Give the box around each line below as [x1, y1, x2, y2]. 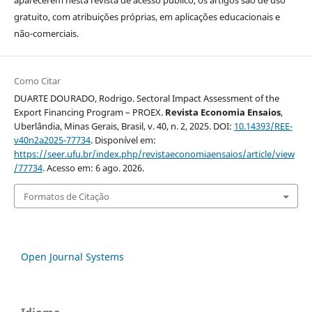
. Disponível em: [90, 134, 156, 147]
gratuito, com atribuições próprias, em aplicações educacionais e [13, 10, 280, 24]
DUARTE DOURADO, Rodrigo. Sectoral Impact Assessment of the [13, 92, 279, 105]
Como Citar [13, 75, 61, 88]
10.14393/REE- [233, 120, 292, 133]
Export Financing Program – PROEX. [13, 106, 165, 119]
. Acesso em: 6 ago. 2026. [42, 162, 144, 175]
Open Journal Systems [21, 249, 124, 263]
